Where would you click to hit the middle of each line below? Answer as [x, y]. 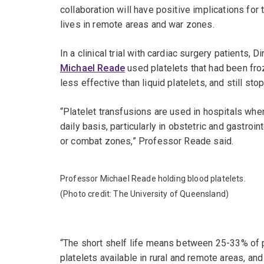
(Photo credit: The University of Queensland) [145, 194]
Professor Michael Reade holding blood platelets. [153, 179]
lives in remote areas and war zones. [137, 25]
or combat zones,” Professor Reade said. [147, 141]
